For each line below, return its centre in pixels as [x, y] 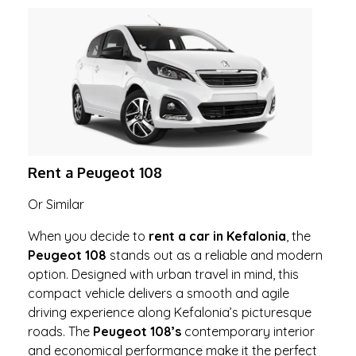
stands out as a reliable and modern [215, 255]
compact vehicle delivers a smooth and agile [159, 294]
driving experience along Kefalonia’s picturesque [170, 313]
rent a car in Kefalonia [217, 236]
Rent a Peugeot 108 [95, 172]
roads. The [60, 332]
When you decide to [88, 236]
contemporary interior [248, 332]
